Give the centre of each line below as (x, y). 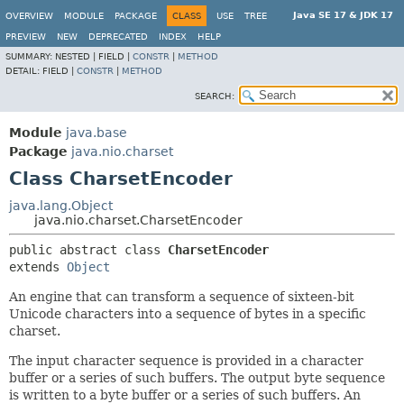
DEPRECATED (118, 37)
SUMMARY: (30, 56)
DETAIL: (24, 71)
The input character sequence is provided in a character (186, 361)
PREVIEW (26, 37)
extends (38, 267)
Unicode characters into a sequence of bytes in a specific (188, 314)
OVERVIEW (29, 16)
